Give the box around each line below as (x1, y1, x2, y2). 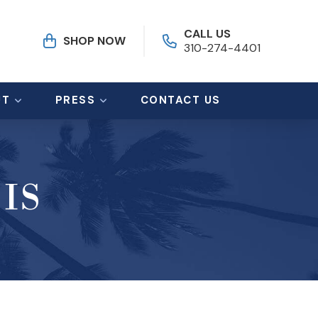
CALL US (184, 26, 231, 41)
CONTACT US (140, 93, 221, 108)
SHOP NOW (63, 33, 126, 49)
